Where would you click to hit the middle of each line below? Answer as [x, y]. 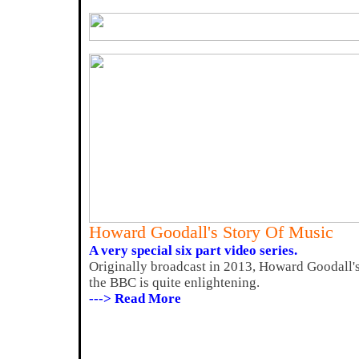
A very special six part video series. [193, 250]
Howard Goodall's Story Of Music [211, 232]
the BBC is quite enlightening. [174, 282]
